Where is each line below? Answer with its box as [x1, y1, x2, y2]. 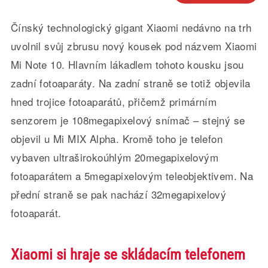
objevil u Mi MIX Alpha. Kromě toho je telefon [10, 131, 223, 146]
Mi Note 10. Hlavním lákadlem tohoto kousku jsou [10, 57, 244, 72]
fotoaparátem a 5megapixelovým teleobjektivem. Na [10, 168, 254, 183]
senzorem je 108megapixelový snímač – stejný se [10, 112, 245, 127]
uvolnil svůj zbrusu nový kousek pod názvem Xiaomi [10, 38, 257, 53]
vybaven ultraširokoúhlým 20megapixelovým [10, 150, 218, 165]
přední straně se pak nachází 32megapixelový [10, 187, 227, 202]
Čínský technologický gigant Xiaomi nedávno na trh [10, 20, 252, 35]
